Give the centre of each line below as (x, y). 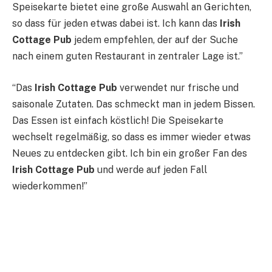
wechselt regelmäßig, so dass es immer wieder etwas (131, 137)
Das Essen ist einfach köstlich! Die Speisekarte (118, 120)
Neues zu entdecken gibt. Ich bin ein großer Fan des (130, 153)
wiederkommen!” (50, 186)
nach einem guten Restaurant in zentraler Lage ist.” (127, 56)
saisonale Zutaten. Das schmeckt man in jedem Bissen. (134, 104)
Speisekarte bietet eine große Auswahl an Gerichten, (132, 7)
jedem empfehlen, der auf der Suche (155, 40)
